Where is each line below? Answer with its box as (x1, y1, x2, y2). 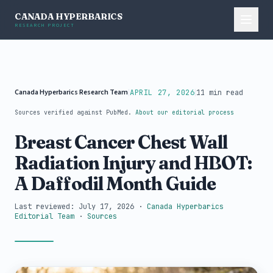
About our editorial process (135, 108, 234, 116)
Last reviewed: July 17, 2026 (15, 202, 134, 211)
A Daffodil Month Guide (15, 172, 216, 195)
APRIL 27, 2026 (130, 88, 195, 97)
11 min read (196, 88, 244, 97)
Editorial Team (15, 211, 74, 221)
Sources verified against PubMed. (15, 108, 135, 116)
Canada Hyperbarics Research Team (15, 87, 128, 97)
